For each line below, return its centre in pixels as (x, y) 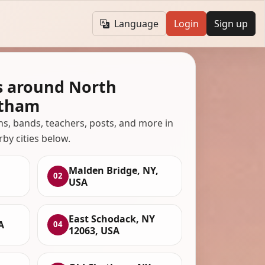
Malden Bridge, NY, (114, 170)
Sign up (231, 24)
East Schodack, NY (112, 219)
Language (136, 24)
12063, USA (94, 230)
